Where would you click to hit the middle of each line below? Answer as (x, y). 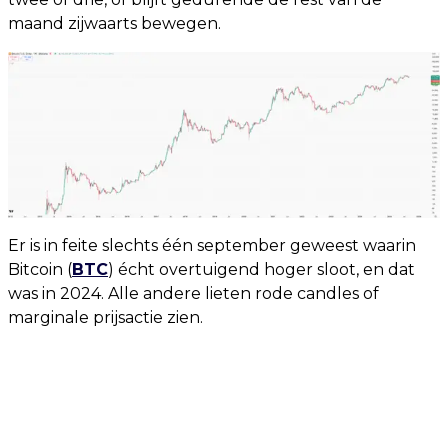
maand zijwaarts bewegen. (114, 23)
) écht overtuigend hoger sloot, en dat (261, 270)
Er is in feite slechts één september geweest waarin (212, 246)
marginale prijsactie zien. (105, 318)
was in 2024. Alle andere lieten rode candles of (193, 294)
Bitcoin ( (40, 270)
